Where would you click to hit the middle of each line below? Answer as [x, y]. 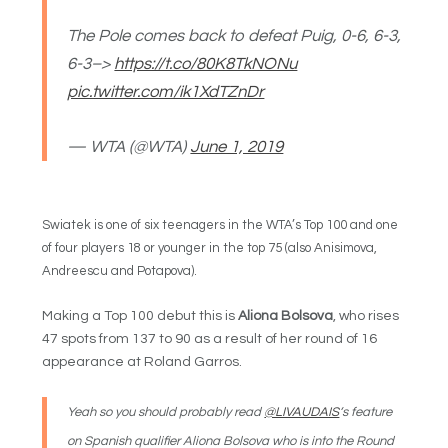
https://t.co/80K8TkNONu [206, 63]
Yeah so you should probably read [166, 411]
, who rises [366, 316]
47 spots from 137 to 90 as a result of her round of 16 [210, 339]
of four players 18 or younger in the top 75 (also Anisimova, [210, 247]
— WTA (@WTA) [129, 146]
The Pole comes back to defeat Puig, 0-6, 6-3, [234, 35]
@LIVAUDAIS [302, 411]
